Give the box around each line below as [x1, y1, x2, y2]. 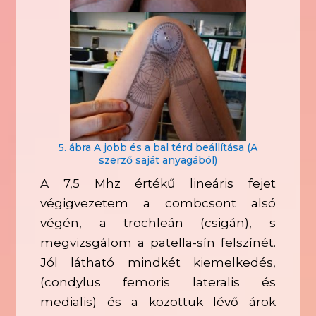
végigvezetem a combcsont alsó [40, 196, 276, 211]
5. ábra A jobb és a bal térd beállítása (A [59, 141, 257, 154]
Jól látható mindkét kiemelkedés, [40, 255, 276, 270]
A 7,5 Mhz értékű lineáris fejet [40, 176, 276, 191]
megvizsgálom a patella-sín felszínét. [40, 236, 276, 250]
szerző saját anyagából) [99, 154, 217, 167]
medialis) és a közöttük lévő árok [40, 295, 276, 310]
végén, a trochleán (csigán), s [40, 216, 276, 231]
